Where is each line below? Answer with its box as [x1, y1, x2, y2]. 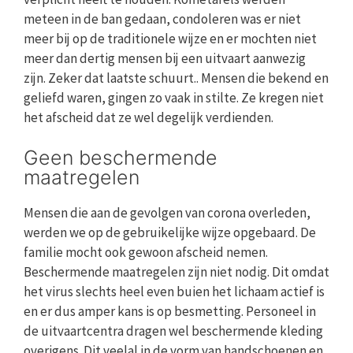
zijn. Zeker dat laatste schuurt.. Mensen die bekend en [24, 69, 329, 87]
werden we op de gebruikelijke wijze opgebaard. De [24, 223, 316, 241]
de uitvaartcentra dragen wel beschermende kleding [24, 321, 323, 340]
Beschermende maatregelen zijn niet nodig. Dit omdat [24, 262, 329, 281]
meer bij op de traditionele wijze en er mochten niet [24, 30, 317, 48]
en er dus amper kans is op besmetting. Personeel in [24, 302, 316, 320]
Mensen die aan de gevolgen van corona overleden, [24, 203, 310, 221]
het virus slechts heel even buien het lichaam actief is [24, 282, 325, 300]
